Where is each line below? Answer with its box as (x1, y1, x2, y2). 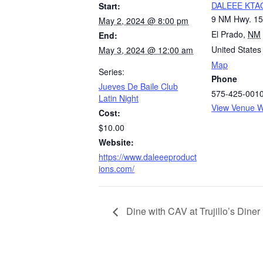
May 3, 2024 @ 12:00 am (99, 44, 193, 56)
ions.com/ (99, 163, 134, 174)
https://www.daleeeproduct (99, 151, 197, 163)
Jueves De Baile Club (99, 80, 178, 92)
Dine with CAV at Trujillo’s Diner (124, 204, 260, 218)
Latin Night (99, 92, 139, 104)
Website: (99, 136, 134, 148)
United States (211, 43, 261, 55)
